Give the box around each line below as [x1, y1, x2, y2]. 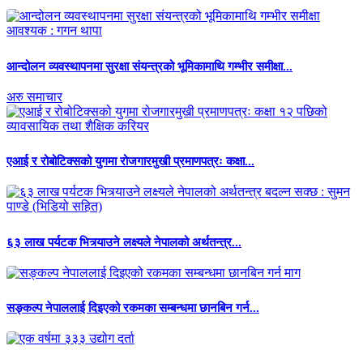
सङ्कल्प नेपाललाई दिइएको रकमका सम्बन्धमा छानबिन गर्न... [6, 301, 259, 315]
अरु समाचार [6, 89, 62, 104]
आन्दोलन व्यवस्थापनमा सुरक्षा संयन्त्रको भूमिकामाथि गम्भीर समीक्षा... [6, 59, 293, 73]
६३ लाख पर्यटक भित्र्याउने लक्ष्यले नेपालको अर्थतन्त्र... [6, 235, 241, 249]
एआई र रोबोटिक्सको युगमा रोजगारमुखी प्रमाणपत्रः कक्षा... [6, 155, 254, 169]
